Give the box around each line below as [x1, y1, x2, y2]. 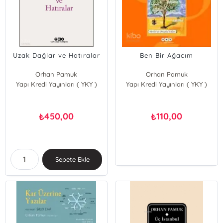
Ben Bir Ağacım [140, 51, 194, 59]
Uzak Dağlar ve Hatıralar [12, 51, 100, 59]
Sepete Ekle [55, 155, 90, 163]
